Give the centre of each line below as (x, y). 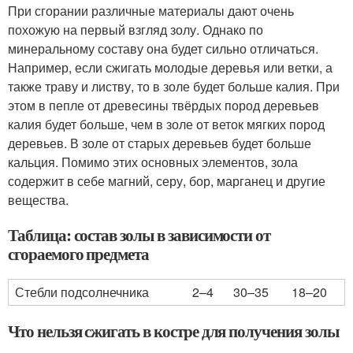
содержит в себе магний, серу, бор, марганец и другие (167, 180)
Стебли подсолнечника (82, 292)
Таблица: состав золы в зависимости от (139, 234)
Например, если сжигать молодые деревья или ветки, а (170, 67)
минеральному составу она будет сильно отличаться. (163, 48)
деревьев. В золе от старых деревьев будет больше (160, 143)
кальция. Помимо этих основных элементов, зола (153, 162)
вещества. (38, 199)
